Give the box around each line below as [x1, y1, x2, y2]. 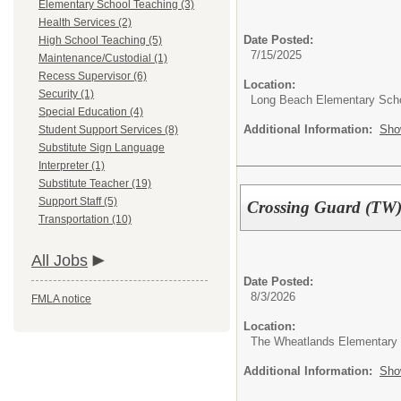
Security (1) [38, 88, 94, 100]
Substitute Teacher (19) [38, 177, 151, 190]
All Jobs [31, 252, 88, 269]
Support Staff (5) [38, 195, 117, 208]
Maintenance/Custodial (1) [38, 52, 167, 64]
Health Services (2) [38, 16, 132, 29]
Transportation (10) [38, 213, 132, 226]
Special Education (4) [38, 106, 143, 118]
